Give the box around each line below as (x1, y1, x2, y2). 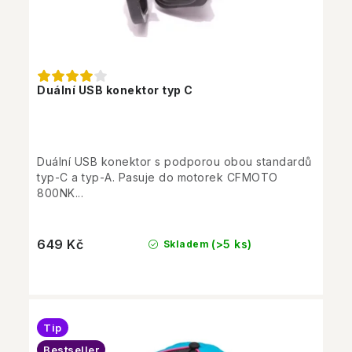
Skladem (160, 238, 210, 251)
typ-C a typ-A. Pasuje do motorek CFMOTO (37, 170, 278, 185)
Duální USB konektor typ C (37, 83, 193, 97)
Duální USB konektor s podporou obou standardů (37, 155, 312, 169)
